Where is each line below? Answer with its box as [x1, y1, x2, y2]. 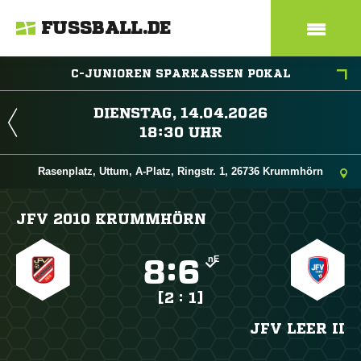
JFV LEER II [249, 321, 345, 335]
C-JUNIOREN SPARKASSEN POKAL [70, 68, 291, 79]
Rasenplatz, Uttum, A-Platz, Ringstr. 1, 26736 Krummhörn [38, 165, 323, 177]
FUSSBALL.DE [41, 19, 172, 37]
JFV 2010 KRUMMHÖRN [16, 211, 206, 226]
